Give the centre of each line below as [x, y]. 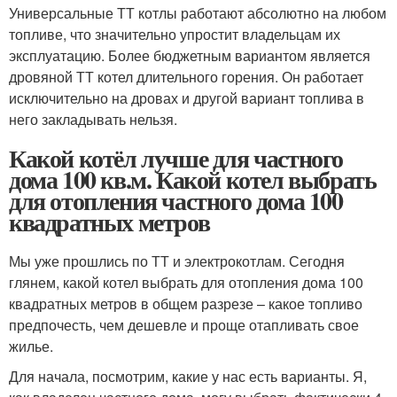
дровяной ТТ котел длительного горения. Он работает [186, 76]
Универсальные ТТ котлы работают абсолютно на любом [198, 12]
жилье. [31, 346]
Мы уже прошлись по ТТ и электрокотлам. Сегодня [177, 261]
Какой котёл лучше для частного [176, 158]
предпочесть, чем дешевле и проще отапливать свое [184, 324]
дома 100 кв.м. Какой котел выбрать [193, 179]
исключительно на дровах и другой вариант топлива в [187, 97]
